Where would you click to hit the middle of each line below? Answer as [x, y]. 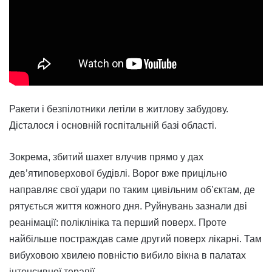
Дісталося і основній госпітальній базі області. [113, 126]
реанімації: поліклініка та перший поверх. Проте [118, 223]
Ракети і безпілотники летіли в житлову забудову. [119, 109]
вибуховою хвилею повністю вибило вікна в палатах [127, 256]
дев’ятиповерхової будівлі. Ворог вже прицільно [118, 174]
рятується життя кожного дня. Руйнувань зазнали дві [128, 206]
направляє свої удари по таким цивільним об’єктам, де [132, 190]
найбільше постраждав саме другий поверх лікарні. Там [135, 239]
